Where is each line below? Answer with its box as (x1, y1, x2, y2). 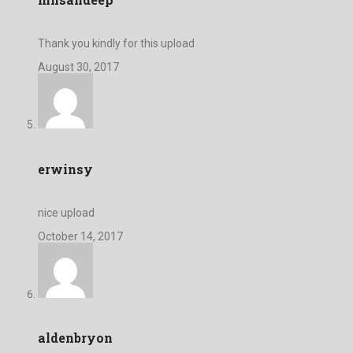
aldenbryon (38, 329, 113, 347)
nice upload (38, 206, 95, 219)
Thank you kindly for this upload (38, 37, 195, 50)
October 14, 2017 (38, 229, 123, 243)
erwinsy (38, 160, 93, 177)
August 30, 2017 (38, 61, 119, 74)
